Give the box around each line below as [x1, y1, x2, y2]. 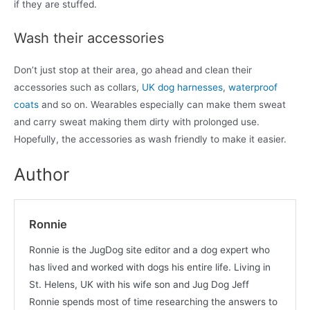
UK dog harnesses [142, 81, 223, 93]
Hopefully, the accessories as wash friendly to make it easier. [14, 133, 286, 145]
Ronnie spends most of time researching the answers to [28, 296, 277, 308]
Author [14, 163, 69, 185]
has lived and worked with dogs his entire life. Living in [28, 262, 271, 273]
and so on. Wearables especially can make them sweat [39, 98, 286, 110]
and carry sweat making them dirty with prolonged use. [14, 116, 259, 127]
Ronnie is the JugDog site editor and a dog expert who [28, 244, 270, 256]
